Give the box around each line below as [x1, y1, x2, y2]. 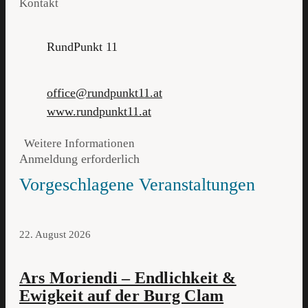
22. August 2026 [19, 228, 91, 240]
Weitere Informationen [24, 136, 135, 150]
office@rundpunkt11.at [47, 85, 162, 100]
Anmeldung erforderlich [19, 151, 140, 166]
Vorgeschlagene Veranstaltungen [19, 174, 255, 195]
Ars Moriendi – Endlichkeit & [19, 269, 236, 287]
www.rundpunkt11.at [47, 104, 151, 118]
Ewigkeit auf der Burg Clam [19, 287, 224, 305]
